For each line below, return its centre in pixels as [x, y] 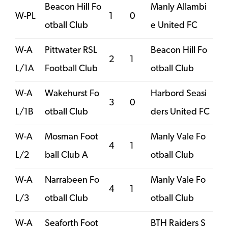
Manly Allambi [179, 7]
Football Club [71, 69]
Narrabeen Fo [72, 180]
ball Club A [66, 155]
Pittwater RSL [71, 50]
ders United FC [180, 112]
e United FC [174, 25]
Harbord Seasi [179, 94]
